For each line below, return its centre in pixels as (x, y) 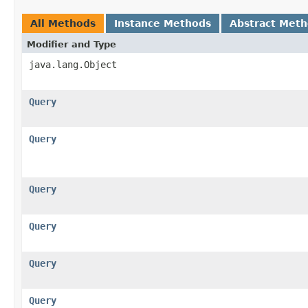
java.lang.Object (73, 64)
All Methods (63, 23)
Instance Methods (163, 23)
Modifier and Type (71, 44)
